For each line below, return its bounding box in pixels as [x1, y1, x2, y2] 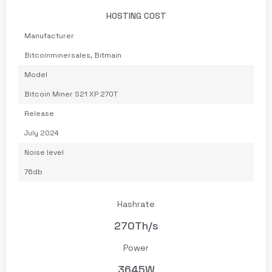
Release [24, 109, 54, 119]
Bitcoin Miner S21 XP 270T [24, 89, 118, 100]
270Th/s [114, 219, 158, 233]
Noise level [24, 148, 64, 158]
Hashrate [117, 199, 155, 210]
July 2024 [24, 128, 59, 138]
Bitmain [94, 50, 121, 61]
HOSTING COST [106, 10, 166, 22]
